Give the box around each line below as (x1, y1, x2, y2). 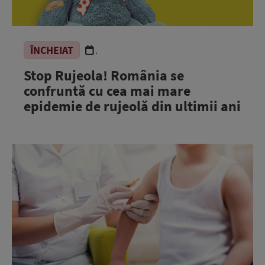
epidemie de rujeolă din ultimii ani (24, 97, 241, 115)
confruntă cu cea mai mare (24, 82, 190, 100)
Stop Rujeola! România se (24, 66, 184, 85)
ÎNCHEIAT (30, 43, 73, 57)
